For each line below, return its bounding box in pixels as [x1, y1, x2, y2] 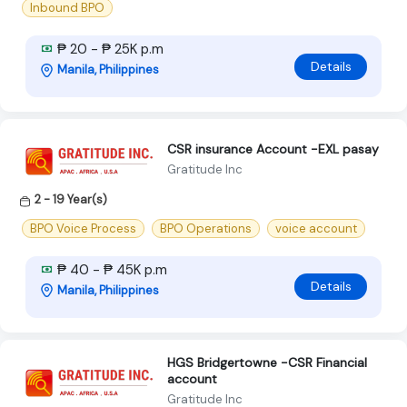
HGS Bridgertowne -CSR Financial [167, 353, 367, 371]
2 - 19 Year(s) [35, 192, 107, 208]
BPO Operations [160, 220, 252, 236]
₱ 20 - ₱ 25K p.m [54, 40, 164, 59]
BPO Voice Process [30, 220, 136, 236]
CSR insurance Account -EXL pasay [167, 140, 379, 157]
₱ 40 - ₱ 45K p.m [54, 260, 167, 279]
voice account [275, 220, 357, 236]
